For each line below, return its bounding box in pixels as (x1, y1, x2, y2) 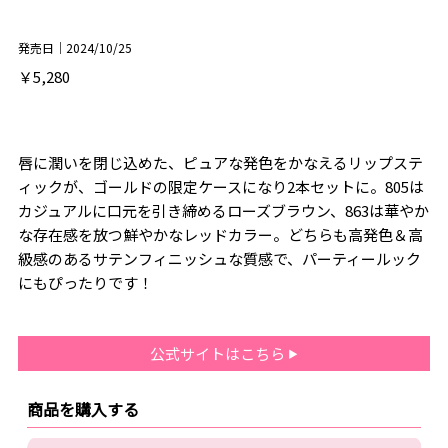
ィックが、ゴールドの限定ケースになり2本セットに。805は (17, 176, 424, 198)
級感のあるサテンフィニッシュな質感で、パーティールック (17, 248, 421, 270)
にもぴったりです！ (17, 272, 153, 294)
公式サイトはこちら (150, 343, 288, 365)
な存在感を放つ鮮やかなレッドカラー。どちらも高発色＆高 (17, 224, 423, 246)
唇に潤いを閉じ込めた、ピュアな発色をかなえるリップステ (17, 152, 423, 174)
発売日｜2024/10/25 (17, 39, 132, 57)
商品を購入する (26, 397, 139, 422)
